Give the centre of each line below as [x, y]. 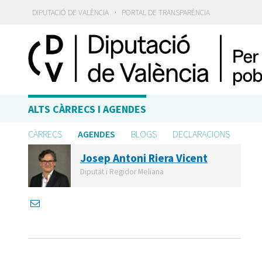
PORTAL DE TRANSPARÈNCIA [166, 13]
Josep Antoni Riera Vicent [144, 158]
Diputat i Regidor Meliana [122, 172]
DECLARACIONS [201, 134]
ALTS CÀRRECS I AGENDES [87, 109]
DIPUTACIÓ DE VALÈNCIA [70, 13]
